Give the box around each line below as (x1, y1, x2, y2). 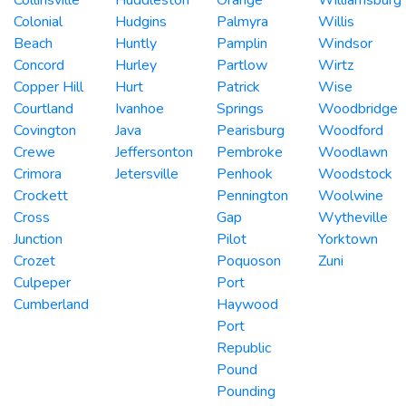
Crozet (14, 250, 55, 271)
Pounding (217, 381, 275, 401)
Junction (14, 228, 63, 249)
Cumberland (14, 294, 89, 314)
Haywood (217, 294, 278, 314)
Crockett (14, 185, 68, 206)
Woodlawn (318, 141, 388, 162)
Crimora (14, 163, 62, 184)
